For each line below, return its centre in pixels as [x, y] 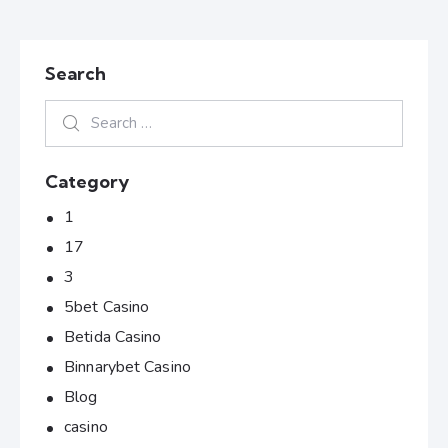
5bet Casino [107, 307]
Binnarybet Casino [127, 367]
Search [75, 73]
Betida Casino [113, 337]
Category [87, 181]
